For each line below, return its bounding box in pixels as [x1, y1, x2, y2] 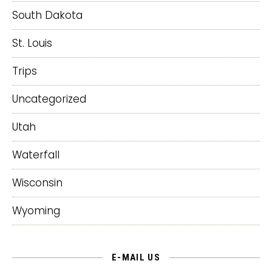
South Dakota [12, 7, 83, 22]
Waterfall [12, 147, 59, 162]
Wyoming [12, 203, 60, 218]
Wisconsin [12, 175, 63, 190]
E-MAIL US [112, 251, 160, 263]
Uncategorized [12, 91, 86, 106]
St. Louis [12, 35, 52, 50]
